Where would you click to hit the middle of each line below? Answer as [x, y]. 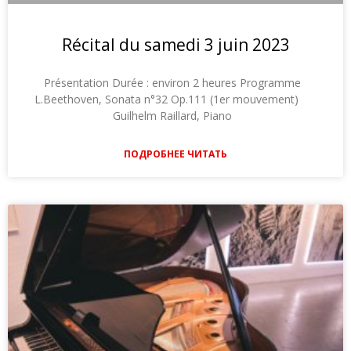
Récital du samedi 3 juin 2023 [175, 45]
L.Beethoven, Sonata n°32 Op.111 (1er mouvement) [175, 100]
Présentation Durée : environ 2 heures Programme [175, 83]
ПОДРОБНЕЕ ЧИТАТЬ [175, 154]
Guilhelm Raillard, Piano [175, 116]
